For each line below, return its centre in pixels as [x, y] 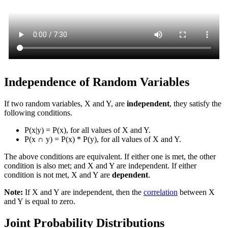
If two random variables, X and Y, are [65, 104]
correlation [161, 192]
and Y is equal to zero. [40, 202]
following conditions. [38, 113]
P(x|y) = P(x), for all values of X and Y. [88, 130]
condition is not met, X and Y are [58, 175]
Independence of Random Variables [97, 82]
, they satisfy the [195, 104]
